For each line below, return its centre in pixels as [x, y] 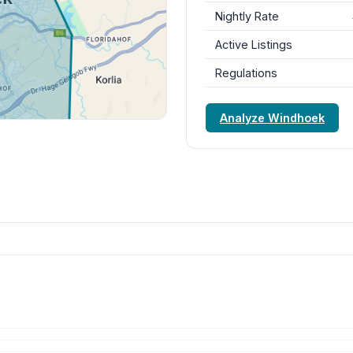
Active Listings [254, 45]
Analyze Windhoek [272, 118]
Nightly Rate [247, 16]
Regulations [246, 73]
